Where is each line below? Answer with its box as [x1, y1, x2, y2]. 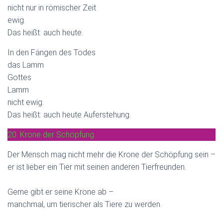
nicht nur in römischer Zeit [7, 2, 96, 12]
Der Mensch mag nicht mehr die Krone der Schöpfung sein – [7, 149, 216, 159]
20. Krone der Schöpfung [7, 129, 94, 139]
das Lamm [7, 60, 44, 70]
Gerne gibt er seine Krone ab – [7, 187, 113, 197]
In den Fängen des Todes [7, 47, 96, 57]
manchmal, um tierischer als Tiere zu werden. [7, 199, 162, 209]
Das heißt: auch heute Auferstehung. [7, 110, 131, 119]
